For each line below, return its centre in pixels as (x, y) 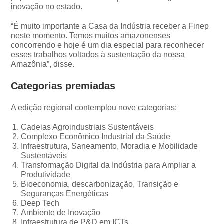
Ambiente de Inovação (61, 212)
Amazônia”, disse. (43, 64)
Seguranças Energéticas (65, 193)
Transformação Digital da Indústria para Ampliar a (109, 165)
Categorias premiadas (63, 86)
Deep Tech (40, 203)
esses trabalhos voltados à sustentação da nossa (98, 54)
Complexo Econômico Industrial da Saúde (96, 136)
